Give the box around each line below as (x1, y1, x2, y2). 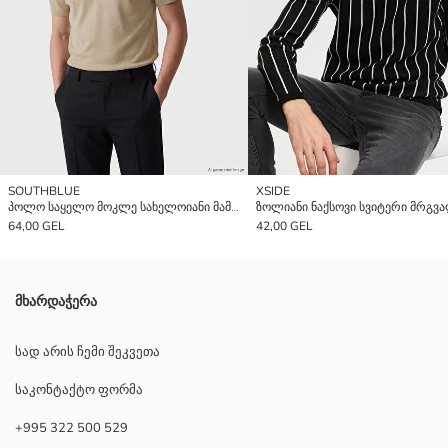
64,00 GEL (8, 218, 65, 235)
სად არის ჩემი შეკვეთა (15, 343, 160, 362)
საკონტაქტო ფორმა (15, 381, 143, 400)
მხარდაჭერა (15, 292, 97, 312)
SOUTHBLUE (8, 183, 80, 200)
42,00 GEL (256, 218, 313, 235)
